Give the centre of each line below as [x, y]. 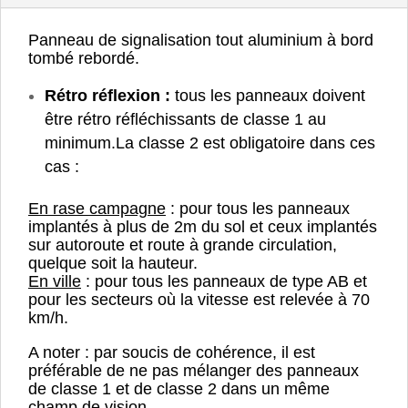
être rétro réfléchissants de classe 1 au [185, 119]
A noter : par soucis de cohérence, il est [172, 352]
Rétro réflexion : [107, 95]
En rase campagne [97, 208]
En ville [55, 281]
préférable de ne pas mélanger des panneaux [194, 370]
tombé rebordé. [84, 58]
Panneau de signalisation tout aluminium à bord [201, 40]
